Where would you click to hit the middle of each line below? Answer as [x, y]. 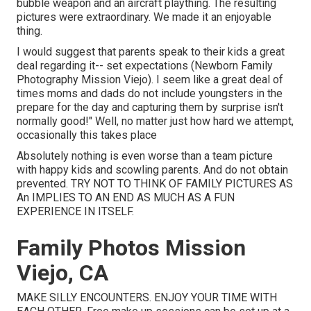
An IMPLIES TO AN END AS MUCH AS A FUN [126, 198]
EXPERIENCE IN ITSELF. [75, 212]
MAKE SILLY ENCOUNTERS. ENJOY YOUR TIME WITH [147, 298]
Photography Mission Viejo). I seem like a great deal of [150, 80]
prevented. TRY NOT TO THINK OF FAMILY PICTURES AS [155, 184]
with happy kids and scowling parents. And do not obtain [152, 170]
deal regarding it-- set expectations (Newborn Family [145, 66]
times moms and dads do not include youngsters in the [150, 94]
